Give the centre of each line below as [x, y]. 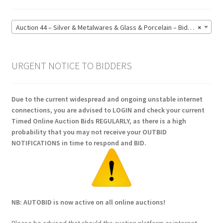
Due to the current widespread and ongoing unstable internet [107, 99]
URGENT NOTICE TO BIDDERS [71, 65]
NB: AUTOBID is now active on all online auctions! [88, 202]
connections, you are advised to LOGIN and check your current [108, 110]
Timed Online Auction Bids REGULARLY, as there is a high [99, 121]
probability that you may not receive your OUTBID [89, 132]
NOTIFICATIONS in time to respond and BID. [79, 143]
